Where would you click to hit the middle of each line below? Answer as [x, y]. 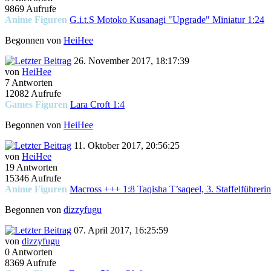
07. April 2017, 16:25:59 [120, 230]
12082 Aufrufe [33, 94]
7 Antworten [29, 83]
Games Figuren [36, 105]
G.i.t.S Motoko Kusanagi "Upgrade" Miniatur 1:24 [167, 20]
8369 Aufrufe [31, 263]
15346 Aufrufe [33, 178]
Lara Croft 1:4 [97, 105]
